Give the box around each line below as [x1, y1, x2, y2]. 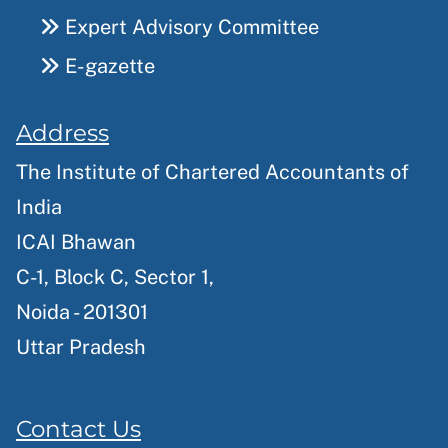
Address [16, 118, 109, 148]
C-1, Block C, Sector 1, [16, 265, 214, 290]
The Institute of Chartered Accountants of [16, 160, 409, 185]
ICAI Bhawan [16, 230, 136, 255]
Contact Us [16, 414, 141, 444]
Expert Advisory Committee [60, 15, 319, 40]
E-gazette [60, 54, 155, 79]
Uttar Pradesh [16, 335, 146, 360]
